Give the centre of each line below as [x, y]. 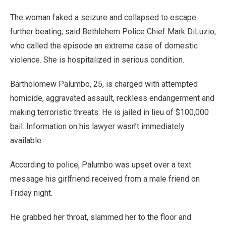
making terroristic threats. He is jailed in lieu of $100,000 [109, 112]
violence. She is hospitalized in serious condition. [97, 60]
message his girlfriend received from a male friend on [105, 179]
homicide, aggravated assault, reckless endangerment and [112, 98]
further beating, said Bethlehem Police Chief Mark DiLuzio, [113, 32]
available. [26, 140]
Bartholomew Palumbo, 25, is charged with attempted [104, 84]
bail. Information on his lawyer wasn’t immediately [97, 126]
